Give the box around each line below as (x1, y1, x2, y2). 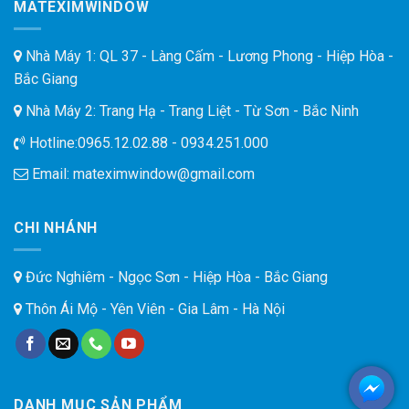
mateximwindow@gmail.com (73, 165, 255, 184)
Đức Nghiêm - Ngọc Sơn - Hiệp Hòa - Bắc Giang (22, 268, 328, 287)
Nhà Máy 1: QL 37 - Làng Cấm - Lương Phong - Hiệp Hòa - (22, 47, 393, 66)
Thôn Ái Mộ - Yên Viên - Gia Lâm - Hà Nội (22, 299, 285, 318)
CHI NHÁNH (14, 218, 99, 236)
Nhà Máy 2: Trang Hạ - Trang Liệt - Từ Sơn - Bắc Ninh (22, 101, 359, 120)
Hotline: (26, 133, 78, 152)
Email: (28, 165, 73, 184)
